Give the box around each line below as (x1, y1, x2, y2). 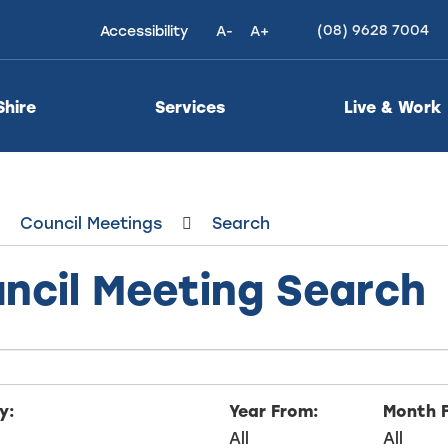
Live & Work (344, 95, 441, 117)
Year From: (229, 400, 320, 421)
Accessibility (100, 20, 188, 40)
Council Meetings (19, 212, 162, 233)
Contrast (198, 54, 264, 74)
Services (155, 95, 225, 117)
